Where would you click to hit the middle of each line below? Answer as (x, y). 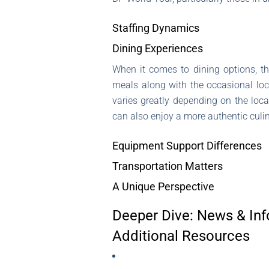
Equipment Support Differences (187, 146)
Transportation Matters (168, 166)
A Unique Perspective (163, 187)
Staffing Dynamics (156, 28)
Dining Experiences (158, 49)
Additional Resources (181, 236)
